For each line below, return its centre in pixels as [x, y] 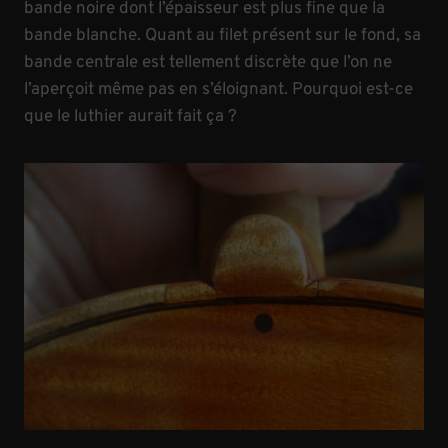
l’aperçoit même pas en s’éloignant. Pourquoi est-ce [218, 90]
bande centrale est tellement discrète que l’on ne [208, 63]
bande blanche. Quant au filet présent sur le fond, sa [222, 36]
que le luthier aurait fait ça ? [130, 117]
